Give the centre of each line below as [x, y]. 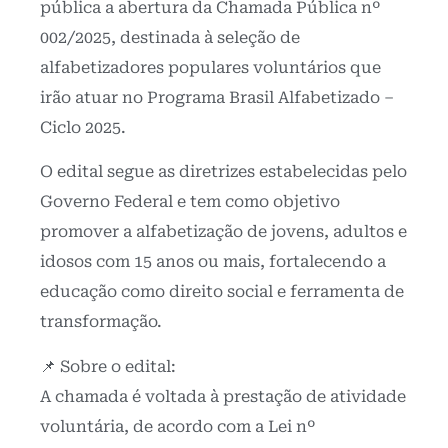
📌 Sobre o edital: [108, 366]
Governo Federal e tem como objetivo [190, 202]
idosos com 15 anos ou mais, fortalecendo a [213, 262]
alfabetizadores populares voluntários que [210, 67]
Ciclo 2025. [83, 127]
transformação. [101, 322]
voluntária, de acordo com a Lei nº [178, 426]
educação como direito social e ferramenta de [222, 292]
